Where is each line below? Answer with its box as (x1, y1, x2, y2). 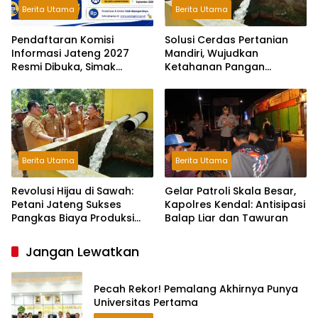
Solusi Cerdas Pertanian (165, 32, 288, 47)
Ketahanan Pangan (165, 59, 265, 74)
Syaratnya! (11, 72, 67, 87)
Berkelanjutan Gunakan (165, 72, 287, 87)
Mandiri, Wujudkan (165, 45, 258, 60)
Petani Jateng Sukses (11, 197, 121, 212)
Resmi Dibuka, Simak (11, 59, 116, 74)
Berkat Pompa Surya (11, 224, 117, 239)
